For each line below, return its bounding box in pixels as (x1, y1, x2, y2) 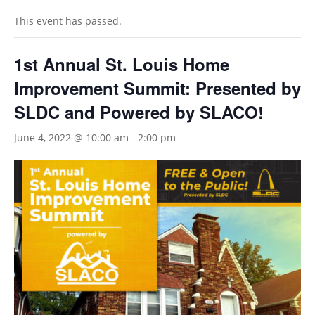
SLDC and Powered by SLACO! (14, 100, 274, 124)
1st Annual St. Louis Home (14, 52, 229, 76)
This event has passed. (14, 14, 122, 27)
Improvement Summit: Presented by (14, 76, 301, 100)
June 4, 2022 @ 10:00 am (14, 131, 129, 144)
